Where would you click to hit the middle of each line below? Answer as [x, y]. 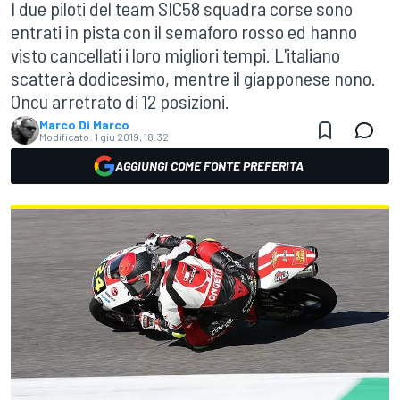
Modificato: [66, 137]
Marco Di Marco [84, 125]
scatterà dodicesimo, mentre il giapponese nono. [193, 78]
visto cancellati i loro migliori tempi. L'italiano [175, 54]
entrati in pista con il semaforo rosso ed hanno [184, 31]
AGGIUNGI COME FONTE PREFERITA [209, 166]
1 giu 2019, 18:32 [132, 137]
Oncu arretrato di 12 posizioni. [120, 101]
